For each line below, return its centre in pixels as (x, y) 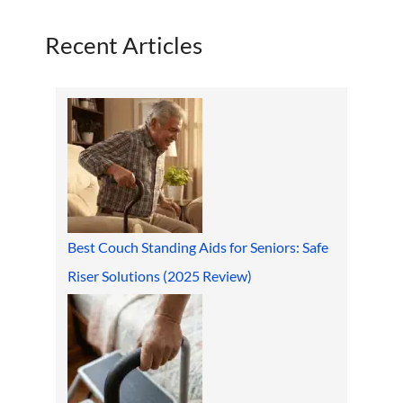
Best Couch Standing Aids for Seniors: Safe (198, 247)
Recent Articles (123, 45)
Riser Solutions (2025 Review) (160, 276)
